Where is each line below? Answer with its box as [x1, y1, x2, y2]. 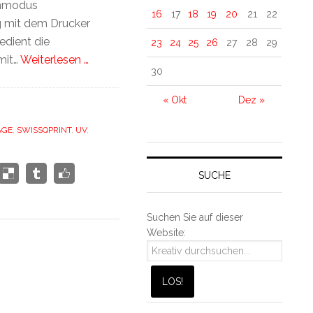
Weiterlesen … [20, 53, 89, 66]
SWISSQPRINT [16, 125, 71, 135]
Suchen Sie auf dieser [147, 211, 244, 223]
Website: [147, 226, 187, 238]
